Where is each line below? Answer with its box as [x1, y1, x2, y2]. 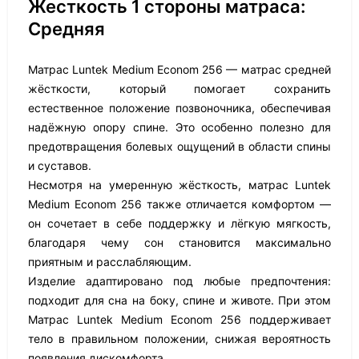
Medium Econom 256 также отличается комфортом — [28, 197, 331, 211]
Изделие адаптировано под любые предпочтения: [28, 274, 331, 288]
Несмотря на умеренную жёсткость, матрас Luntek [28, 178, 331, 192]
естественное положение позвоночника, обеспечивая [28, 101, 331, 115]
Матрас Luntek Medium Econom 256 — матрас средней [28, 63, 331, 76]
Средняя [28, 18, 105, 39]
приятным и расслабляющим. [28, 255, 192, 268]
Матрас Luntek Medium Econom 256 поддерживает [28, 313, 331, 326]
